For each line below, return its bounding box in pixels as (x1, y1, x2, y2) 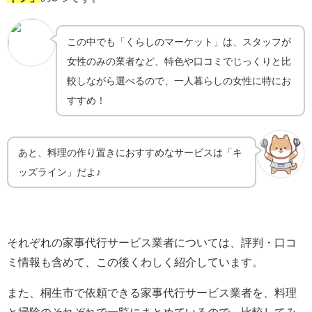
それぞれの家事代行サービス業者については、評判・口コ (7, 236, 297, 248)
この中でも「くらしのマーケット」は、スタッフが (67, 36, 292, 47)
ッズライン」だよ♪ (18, 167, 102, 178)
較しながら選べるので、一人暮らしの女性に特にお (67, 75, 292, 86)
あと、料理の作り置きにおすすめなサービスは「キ (18, 148, 243, 158)
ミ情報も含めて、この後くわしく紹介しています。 (7, 256, 263, 267)
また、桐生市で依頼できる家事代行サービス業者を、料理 (7, 286, 297, 298)
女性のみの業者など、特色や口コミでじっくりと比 (67, 56, 292, 66)
